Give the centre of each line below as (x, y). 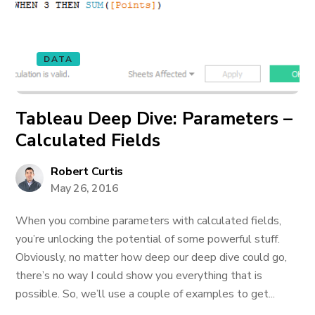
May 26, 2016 (85, 188)
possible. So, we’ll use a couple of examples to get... (146, 294)
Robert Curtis (87, 172)
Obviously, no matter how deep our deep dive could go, (152, 257)
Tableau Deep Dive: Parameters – (154, 119)
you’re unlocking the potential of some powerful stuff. (148, 239)
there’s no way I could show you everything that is (139, 276)
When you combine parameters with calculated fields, (149, 221)
